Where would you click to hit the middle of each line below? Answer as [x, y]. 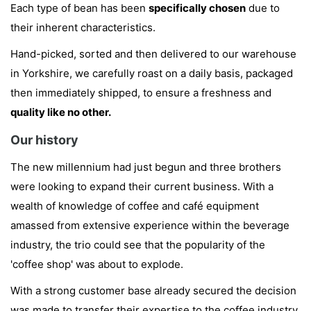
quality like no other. [61, 112]
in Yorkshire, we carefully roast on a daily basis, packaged [152, 74]
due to [263, 8]
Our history [44, 140]
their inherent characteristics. [83, 28]
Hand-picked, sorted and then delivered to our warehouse [153, 54]
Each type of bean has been [79, 8]
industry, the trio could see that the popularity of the [138, 245]
